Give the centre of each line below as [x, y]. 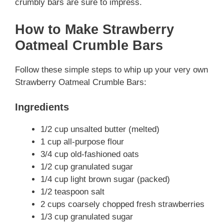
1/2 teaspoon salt [72, 192]
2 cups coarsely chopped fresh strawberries [122, 204]
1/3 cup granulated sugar [87, 217]
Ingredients [42, 107]
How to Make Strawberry [94, 29]
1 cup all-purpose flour [82, 142]
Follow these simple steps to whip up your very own [111, 69]
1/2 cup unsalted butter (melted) [100, 129]
